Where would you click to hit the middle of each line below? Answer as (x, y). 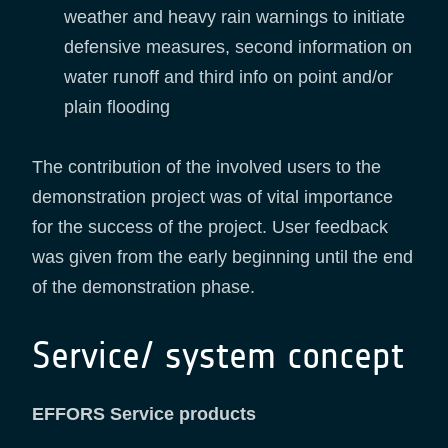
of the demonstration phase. (143, 287)
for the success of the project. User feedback (210, 227)
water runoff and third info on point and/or (228, 77)
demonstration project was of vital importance (212, 197)
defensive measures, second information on (238, 47)
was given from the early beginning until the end (222, 257)
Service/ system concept (218, 356)
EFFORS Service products (144, 414)
